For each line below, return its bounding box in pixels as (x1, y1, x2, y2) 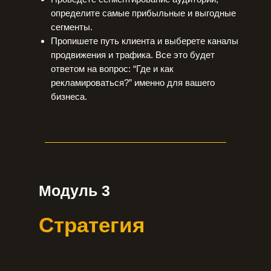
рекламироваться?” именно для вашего (51, 77, 215, 88)
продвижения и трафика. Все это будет (51, 50, 215, 60)
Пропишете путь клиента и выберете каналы (51, 36, 238, 46)
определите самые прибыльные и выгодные (51, 8, 236, 18)
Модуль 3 (39, 182, 110, 199)
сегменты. (51, 22, 93, 32)
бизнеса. (51, 91, 87, 102)
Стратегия (39, 213, 145, 237)
